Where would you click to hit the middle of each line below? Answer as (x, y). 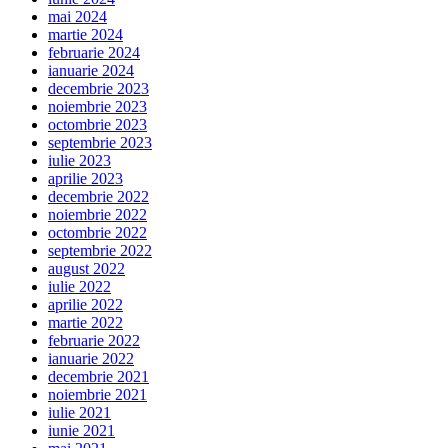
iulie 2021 (79, 413)
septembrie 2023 (100, 143)
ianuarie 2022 (91, 359)
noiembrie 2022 (97, 215)
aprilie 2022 (85, 305)
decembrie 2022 (98, 197)
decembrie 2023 (98, 89)
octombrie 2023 (97, 125)
